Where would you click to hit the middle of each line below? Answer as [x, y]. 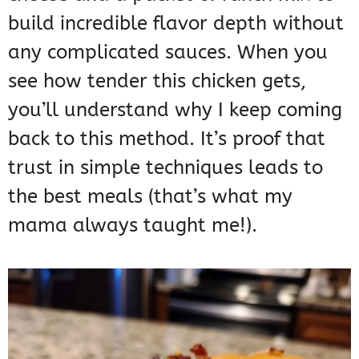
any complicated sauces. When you [168, 52]
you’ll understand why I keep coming [175, 110]
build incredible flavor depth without [176, 24]
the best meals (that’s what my [150, 197]
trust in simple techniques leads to [165, 168]
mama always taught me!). [133, 226]
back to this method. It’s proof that [167, 139]
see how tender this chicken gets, [157, 81]
